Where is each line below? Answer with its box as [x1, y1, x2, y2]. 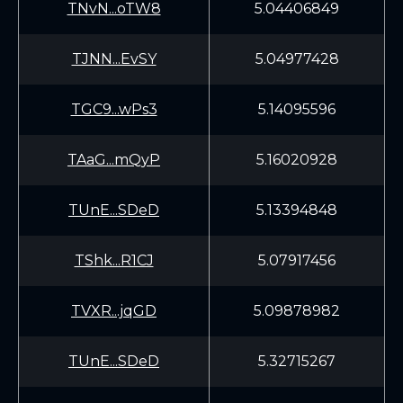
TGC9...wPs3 [70, 101, 157, 118]
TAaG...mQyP [67, 151, 160, 168]
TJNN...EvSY [71, 50, 157, 67]
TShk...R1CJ [74, 252, 154, 269]
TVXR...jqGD [71, 302, 157, 319]
